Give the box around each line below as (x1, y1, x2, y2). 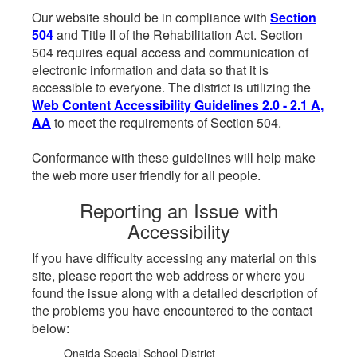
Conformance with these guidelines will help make (32, 148, 316, 167)
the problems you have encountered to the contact (32, 301, 312, 320)
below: (32, 319, 69, 337)
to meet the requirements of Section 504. (51, 113, 281, 131)
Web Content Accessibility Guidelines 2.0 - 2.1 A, (32, 96, 324, 114)
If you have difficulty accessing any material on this (32, 249, 316, 267)
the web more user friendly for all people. (32, 166, 261, 184)
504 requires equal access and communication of (32, 43, 308, 61)
